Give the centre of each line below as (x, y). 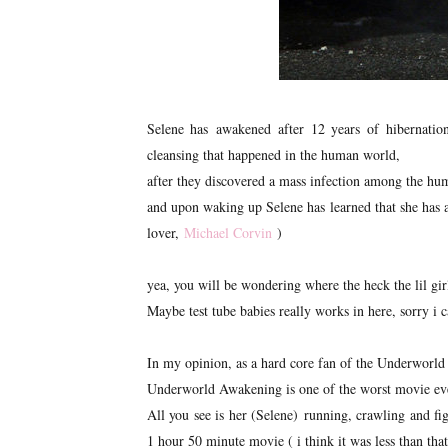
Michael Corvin (228, 233)
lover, (165, 233)
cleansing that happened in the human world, (273, 155)
